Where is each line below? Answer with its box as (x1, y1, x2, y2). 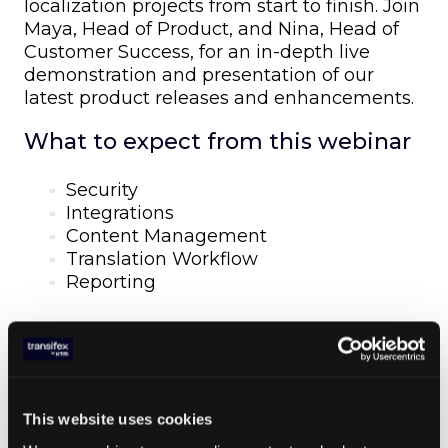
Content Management (66, 225, 267, 247)
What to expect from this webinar (24, 128, 411, 155)
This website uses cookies (23, 410, 213, 428)
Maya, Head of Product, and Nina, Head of (24, 18, 399, 40)
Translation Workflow (66, 248, 258, 270)
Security (66, 179, 138, 201)
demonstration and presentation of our (24, 64, 374, 86)
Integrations (66, 202, 174, 224)
